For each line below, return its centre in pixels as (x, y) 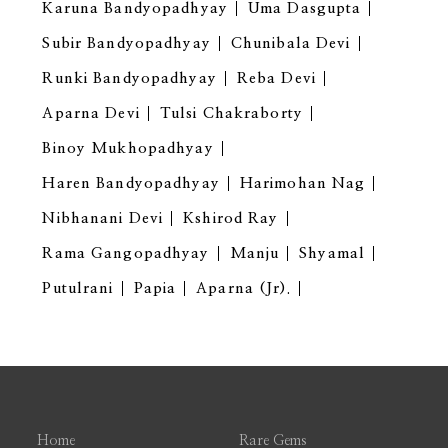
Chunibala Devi (290, 44)
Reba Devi (276, 79)
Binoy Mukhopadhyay (128, 149)
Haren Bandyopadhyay (131, 184)
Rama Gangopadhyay (126, 254)
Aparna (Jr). (243, 289)
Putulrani (78, 289)
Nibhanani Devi (103, 219)
